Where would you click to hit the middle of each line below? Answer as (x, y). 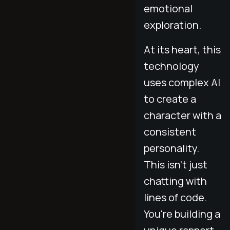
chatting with (175, 181)
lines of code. (175, 197)
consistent (170, 131)
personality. (171, 148)
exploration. (172, 25)
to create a (170, 99)
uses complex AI (182, 82)
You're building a (182, 214)
